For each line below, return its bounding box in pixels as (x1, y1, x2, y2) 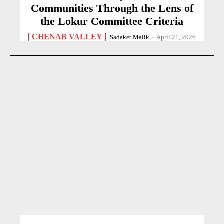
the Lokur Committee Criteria (40, 14, 183, 27)
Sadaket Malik (109, 33, 149, 41)
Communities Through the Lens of (30, 1, 193, 14)
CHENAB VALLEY (31, 32, 102, 41)
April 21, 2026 (156, 33, 196, 41)
